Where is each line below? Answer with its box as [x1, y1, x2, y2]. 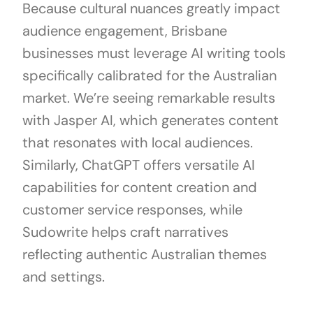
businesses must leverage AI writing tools [22, 44, 286, 63]
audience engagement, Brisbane [22, 22, 227, 41]
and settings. [22, 268, 105, 286]
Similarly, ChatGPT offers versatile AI [22, 156, 255, 175]
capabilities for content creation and [22, 178, 257, 197]
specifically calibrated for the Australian [22, 66, 277, 85]
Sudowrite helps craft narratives [22, 223, 228, 242]
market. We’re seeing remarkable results [22, 89, 275, 108]
